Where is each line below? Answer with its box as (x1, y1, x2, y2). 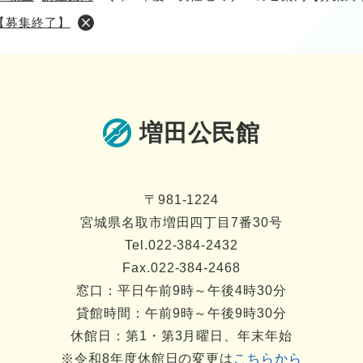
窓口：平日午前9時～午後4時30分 (76, 283, 287, 297)
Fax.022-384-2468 (122, 260, 241, 275)
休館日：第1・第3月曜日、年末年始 (70, 328, 293, 343)
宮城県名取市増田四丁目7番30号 (80, 215, 283, 229)
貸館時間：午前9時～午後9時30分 (76, 305, 287, 320)
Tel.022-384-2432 (125, 237, 238, 252)
